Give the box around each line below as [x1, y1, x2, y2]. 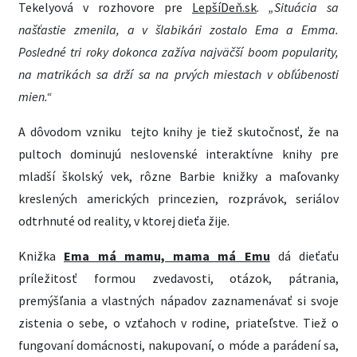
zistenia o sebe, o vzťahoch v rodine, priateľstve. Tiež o [18, 315, 339, 331]
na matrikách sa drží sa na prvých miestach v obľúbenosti [18, 66, 339, 82]
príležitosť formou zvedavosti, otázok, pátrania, [18, 270, 339, 286]
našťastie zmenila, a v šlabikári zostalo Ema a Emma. [18, 22, 339, 37]
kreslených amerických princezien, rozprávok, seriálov [18, 190, 339, 206]
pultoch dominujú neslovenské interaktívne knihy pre [18, 146, 339, 162]
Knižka [18, 248, 65, 264]
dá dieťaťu [269, 248, 339, 264]
